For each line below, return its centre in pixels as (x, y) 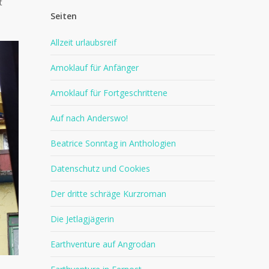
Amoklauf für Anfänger (95, 68)
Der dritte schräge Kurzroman (109, 194)
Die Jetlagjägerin (83, 219)
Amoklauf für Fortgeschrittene (109, 93)
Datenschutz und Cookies (101, 168)
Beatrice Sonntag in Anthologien (113, 143)
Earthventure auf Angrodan (103, 244)
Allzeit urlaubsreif (84, 42)
